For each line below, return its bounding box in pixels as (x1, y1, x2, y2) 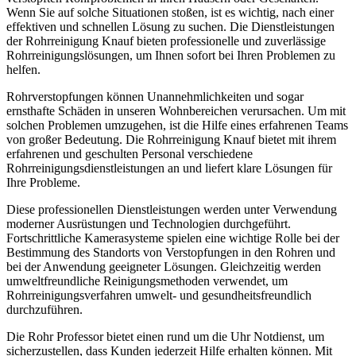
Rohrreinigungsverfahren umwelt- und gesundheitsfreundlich (6, 288, 311, 302)
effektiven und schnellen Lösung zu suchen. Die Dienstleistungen (6, 20, 335, 33)
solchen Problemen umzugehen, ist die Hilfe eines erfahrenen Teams (6, 118, 348, 132)
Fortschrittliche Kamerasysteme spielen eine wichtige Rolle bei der (6, 231, 339, 245)
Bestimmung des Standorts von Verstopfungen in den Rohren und (6, 246, 335, 259)
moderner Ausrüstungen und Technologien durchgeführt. (6, 217, 291, 230)
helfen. (6, 63, 41, 76)
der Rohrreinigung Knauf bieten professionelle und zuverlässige (6, 34, 326, 48)
